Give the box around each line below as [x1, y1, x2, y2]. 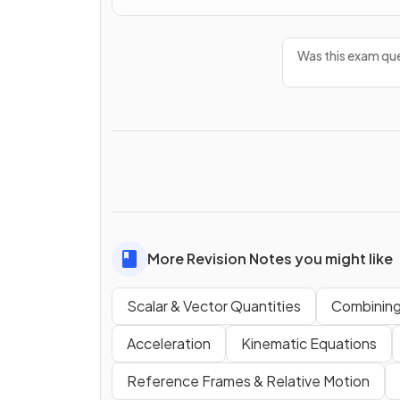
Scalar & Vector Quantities [127, 296, 301, 316]
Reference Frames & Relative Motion [127, 371, 370, 391]
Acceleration [127, 334, 211, 354]
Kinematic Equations [241, 334, 377, 354]
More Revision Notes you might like [147, 249, 393, 269]
